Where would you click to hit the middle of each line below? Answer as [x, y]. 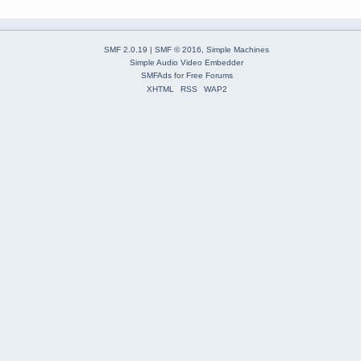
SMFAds [156, 76]
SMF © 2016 [178, 50]
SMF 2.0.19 [126, 50]
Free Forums [209, 76]
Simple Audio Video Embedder [187, 63]
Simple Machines [238, 50]
